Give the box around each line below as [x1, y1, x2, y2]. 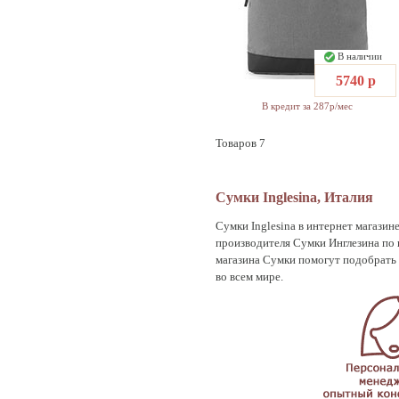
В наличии [334, 50, 387, 61]
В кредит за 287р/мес [261, 100, 353, 111]
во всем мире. [216, 270, 283, 284]
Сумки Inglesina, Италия [216, 189, 373, 205]
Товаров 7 [216, 135, 265, 150]
